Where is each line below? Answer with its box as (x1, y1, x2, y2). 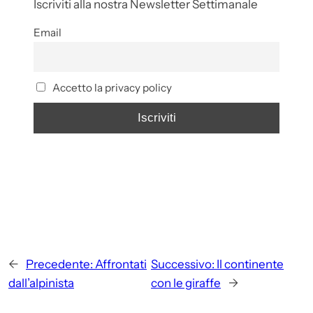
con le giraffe (151, 275, 221, 290)
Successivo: (151, 256, 215, 271)
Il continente (217, 256, 284, 271)
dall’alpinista (8, 275, 74, 290)
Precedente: (26, 256, 93, 271)
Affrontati (95, 256, 147, 271)
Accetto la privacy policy (50, 81, 172, 95)
